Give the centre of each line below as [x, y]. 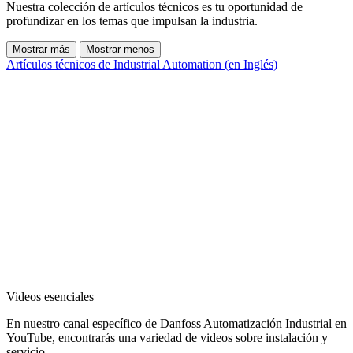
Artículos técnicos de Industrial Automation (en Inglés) [142, 65]
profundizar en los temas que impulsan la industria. [132, 21]
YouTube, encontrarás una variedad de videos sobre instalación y [167, 338]
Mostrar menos [120, 50]
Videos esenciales [50, 297]
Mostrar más [41, 50]
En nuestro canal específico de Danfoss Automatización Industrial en [176, 324]
